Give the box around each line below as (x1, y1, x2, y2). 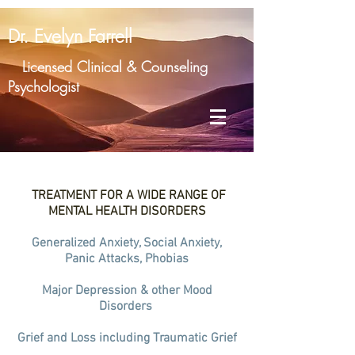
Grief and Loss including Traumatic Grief (17, 330, 237, 346)
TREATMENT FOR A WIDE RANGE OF (28, 188, 226, 204)
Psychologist (8, 77, 84, 96)
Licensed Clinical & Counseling (8, 57, 208, 76)
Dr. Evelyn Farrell (8, 24, 132, 48)
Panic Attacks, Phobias (65, 251, 189, 267)
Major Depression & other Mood (41, 283, 212, 299)
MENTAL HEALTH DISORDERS (48, 204, 206, 219)
